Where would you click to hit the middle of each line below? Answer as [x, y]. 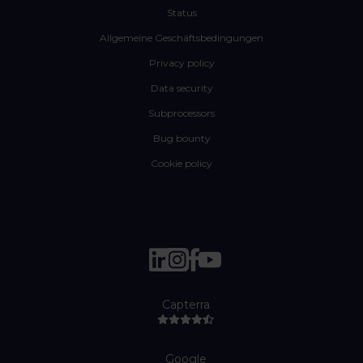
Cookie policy [181, 164]
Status [181, 13]
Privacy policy [181, 63]
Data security [181, 88]
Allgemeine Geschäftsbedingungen [181, 38]
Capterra [186, 305]
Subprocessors [181, 113]
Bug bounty [181, 139]
